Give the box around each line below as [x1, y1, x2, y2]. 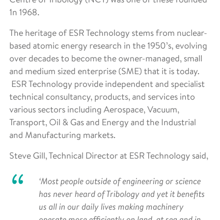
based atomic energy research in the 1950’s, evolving [9, 39, 207, 51]
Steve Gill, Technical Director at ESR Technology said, [9, 149, 208, 161]
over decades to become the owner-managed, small [9, 52, 202, 64]
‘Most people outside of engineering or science [39, 175, 201, 187]
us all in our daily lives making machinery [39, 200, 184, 212]
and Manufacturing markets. [9, 129, 115, 140]
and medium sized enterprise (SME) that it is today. [9, 65, 199, 77]
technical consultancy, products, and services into [9, 90, 195, 102]
